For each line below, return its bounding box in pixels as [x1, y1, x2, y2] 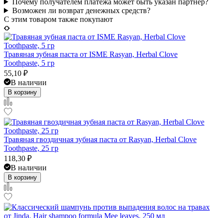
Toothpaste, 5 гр [4, 58, 54, 67]
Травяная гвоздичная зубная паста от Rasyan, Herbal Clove [4, 135, 197, 144]
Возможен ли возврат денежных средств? [12, 6, 150, 15]
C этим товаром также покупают [4, 15, 113, 23]
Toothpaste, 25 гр [4, 144, 58, 152]
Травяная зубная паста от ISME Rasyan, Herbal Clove [4, 50, 178, 58]
